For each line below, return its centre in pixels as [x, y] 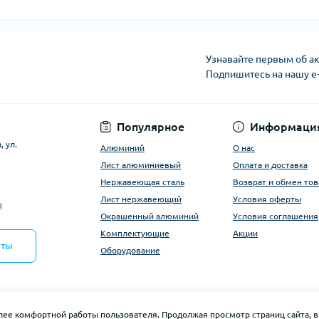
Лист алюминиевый [141, 165]
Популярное [151, 127]
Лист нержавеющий [141, 199]
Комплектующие [135, 233]
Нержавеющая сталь [142, 182]
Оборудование [130, 250]
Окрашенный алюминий [150, 216]
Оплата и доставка [270, 165]
